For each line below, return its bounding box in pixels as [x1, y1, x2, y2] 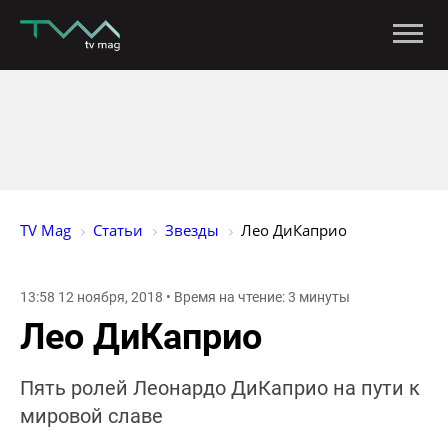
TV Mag [20, 220, 71, 240]
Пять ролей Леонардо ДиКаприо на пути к [20, 376, 420, 401]
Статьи [93, 220, 143, 240]
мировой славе [20, 404, 163, 429]
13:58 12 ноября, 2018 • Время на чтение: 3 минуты [20, 289, 350, 306]
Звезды [165, 220, 219, 240]
